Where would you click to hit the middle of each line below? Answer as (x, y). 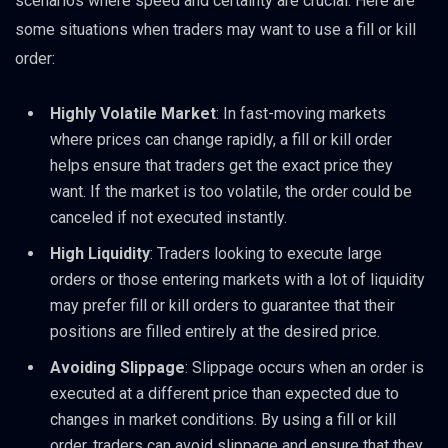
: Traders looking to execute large (266, 253)
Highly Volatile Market (133, 113)
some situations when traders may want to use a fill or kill (215, 29)
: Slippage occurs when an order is (304, 367)
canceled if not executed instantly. (168, 217)
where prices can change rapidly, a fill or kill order (221, 139)
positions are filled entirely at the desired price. (215, 331)
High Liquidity (100, 253)
